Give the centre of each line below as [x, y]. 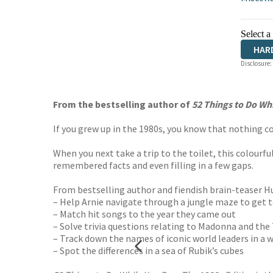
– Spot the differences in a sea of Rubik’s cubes [148, 250]
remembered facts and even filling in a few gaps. [153, 165]
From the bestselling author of [122, 104]
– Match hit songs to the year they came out [144, 214]
